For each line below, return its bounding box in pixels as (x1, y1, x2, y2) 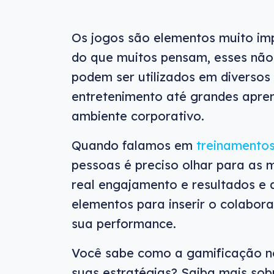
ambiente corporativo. (72, 108, 204, 124)
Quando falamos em (72, 138, 196, 153)
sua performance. (72, 216, 176, 231)
